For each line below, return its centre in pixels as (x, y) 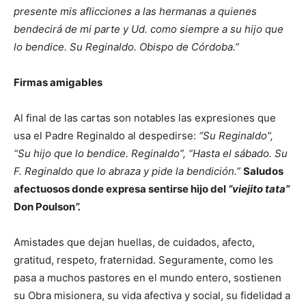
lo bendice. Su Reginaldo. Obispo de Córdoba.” (126, 47)
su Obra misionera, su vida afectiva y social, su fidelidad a (152, 295)
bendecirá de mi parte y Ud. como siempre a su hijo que (149, 29)
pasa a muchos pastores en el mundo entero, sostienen (148, 278)
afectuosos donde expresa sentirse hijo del (120, 189)
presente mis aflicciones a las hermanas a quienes (135, 11)
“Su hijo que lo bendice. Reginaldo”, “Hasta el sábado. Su (151, 153)
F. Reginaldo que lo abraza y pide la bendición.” (128, 171)
